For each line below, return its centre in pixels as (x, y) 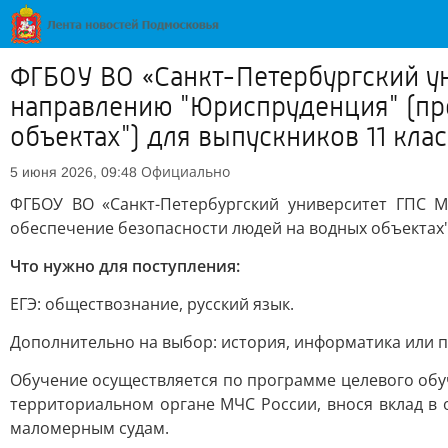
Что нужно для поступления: (125, 266)
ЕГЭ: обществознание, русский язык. (152, 304)
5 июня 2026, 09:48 (73, 172)
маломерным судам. (89, 428)
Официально (185, 171)
